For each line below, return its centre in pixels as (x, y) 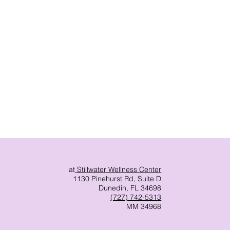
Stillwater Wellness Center (118, 169)
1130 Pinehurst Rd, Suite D (117, 179)
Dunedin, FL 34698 (130, 188)
